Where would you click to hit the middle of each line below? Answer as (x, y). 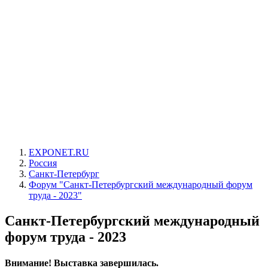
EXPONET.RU (59, 152)
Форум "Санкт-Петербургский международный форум (141, 185)
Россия (43, 163)
